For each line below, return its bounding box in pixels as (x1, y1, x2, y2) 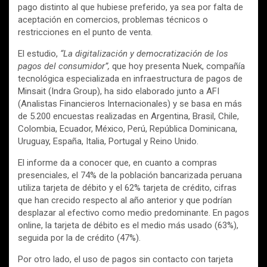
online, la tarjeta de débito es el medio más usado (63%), (18, 220, 238, 231)
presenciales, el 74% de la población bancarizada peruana (18, 170, 242, 181)
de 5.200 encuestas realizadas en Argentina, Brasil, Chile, (18, 111, 239, 122)
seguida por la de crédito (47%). (18, 232, 141, 244)
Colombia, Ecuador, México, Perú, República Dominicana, (18, 123, 237, 135)
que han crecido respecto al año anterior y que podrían (18, 195, 232, 206)
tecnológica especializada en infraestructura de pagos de (18, 73, 243, 85)
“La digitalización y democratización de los (60, 48, 228, 60)
